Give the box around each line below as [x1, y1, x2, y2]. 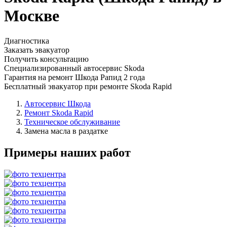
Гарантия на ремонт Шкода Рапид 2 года [4, 72, 145, 82]
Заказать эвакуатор [4, 45, 69, 54]
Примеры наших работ [4, 145, 131, 159]
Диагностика [4, 36, 49, 45]
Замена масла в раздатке [24, 126, 108, 135]
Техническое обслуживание [24, 117, 120, 126]
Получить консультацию [4, 54, 89, 63]
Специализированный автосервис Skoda [4, 63, 144, 72]
